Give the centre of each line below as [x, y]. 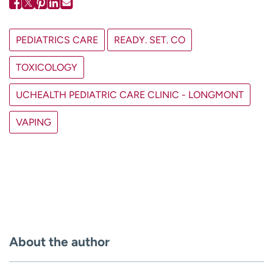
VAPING [34, 122]
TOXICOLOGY [47, 67]
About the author [59, 241]
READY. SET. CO [150, 40]
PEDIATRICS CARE [57, 40]
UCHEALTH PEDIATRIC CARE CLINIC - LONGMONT [130, 94]
